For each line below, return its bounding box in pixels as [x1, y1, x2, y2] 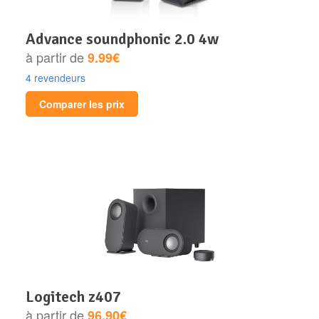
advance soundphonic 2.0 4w [36, 28, 219, 48]
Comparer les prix [39, 96, 125, 111]
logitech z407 [34, 286, 121, 306]
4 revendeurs [26, 70, 85, 85]
